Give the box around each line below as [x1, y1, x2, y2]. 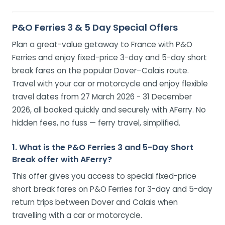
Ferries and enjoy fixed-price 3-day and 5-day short [12, 52, 207, 63]
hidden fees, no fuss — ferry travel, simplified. [12, 117, 180, 128]
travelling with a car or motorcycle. [12, 209, 142, 220]
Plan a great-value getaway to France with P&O [12, 39, 192, 50]
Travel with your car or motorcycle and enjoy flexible [12, 78, 208, 89]
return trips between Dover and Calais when [12, 196, 178, 207]
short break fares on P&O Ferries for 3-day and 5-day [12, 183, 212, 194]
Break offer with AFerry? [12, 153, 112, 165]
